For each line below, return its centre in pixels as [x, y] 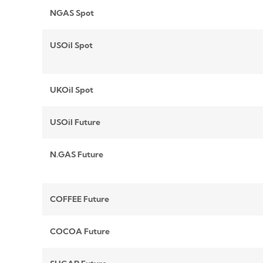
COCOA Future [80, 232]
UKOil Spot [71, 90]
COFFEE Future [79, 199]
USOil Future [75, 122]
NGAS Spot [72, 13]
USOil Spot [71, 45]
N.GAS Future [76, 155]
